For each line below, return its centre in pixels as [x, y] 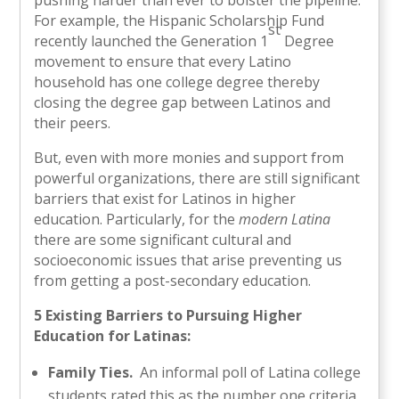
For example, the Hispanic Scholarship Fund [179, 20]
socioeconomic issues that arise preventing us [188, 260]
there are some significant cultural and [163, 239]
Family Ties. [91, 372]
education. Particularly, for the [137, 219]
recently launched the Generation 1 [151, 41]
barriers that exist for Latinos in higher [165, 198]
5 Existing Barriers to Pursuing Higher [168, 315]
